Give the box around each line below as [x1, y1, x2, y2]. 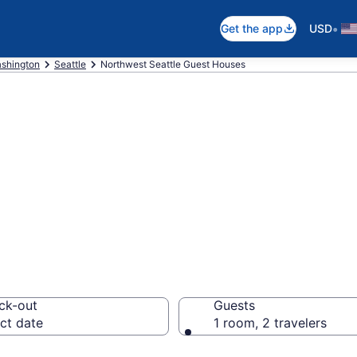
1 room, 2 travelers [214, 315, 327, 331]
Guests [214, 297, 255, 313]
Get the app [221, 22, 283, 35]
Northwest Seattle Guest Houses [100, 58, 245, 70]
